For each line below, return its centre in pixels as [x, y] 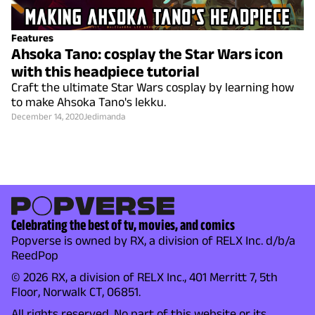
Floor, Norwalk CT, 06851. [76, 292]
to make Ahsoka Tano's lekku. [89, 102]
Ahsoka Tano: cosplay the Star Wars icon [147, 53]
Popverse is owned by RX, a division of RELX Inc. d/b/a [153, 241]
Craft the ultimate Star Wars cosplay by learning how [153, 87]
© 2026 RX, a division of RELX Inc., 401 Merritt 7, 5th [144, 277]
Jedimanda [104, 116]
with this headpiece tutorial [105, 71]
